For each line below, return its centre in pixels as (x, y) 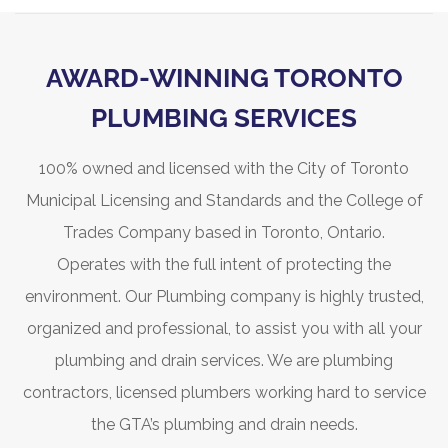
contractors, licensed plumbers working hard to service (224, 393)
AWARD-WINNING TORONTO (224, 78)
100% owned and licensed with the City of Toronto (224, 169)
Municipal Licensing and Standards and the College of (224, 201)
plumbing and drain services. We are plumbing (224, 361)
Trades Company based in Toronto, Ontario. (224, 233)
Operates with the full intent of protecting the (224, 265)
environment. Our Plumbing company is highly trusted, (224, 297)
